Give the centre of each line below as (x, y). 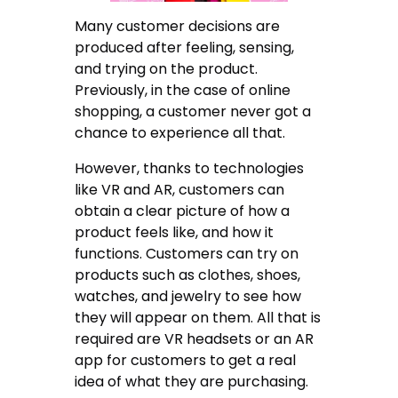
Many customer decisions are (178, 27)
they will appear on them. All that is (198, 318)
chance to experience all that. (182, 133)
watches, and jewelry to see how (188, 297)
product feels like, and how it (175, 233)
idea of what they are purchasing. (194, 382)
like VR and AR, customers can (180, 190)
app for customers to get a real (186, 361)
